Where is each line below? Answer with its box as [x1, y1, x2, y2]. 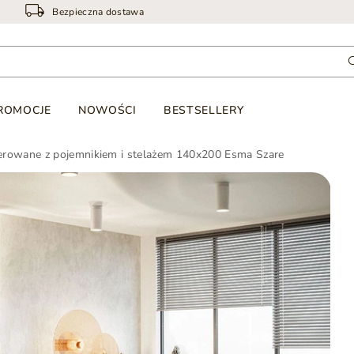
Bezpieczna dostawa [52, 5, 145, 18]
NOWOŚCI [77, 103, 137, 118]
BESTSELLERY [163, 103, 244, 118]
